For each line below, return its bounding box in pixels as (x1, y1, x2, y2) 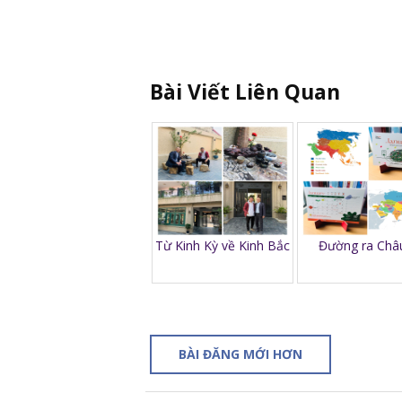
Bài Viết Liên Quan (150, 76, 340, 106)
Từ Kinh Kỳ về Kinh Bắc (155, 236, 290, 254)
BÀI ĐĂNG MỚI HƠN (179, 345, 302, 363)
